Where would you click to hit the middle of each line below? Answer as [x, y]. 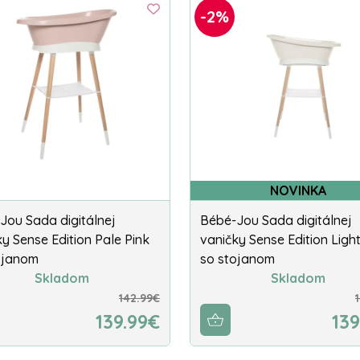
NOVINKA [298, 191]
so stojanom [237, 259]
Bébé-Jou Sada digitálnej [276, 221]
